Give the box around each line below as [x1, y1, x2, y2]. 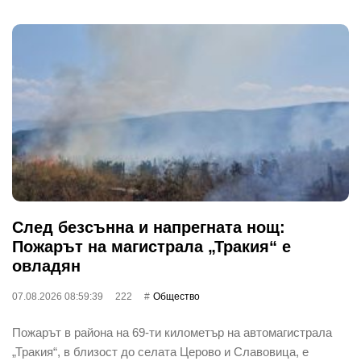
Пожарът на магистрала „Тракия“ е [12, 238, 291, 255]
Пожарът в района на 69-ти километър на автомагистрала [12, 326, 332, 339]
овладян [12, 257, 81, 275]
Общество [153, 291, 200, 302]
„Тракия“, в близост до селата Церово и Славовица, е [12, 345, 309, 359]
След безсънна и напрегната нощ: [12, 218, 285, 236]
